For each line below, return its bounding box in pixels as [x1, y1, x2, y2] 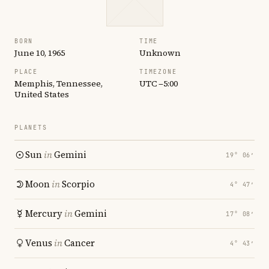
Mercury [25, 207, 62, 220]
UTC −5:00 [139, 77, 178, 89]
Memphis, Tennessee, [14, 77, 103, 89]
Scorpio [62, 178, 95, 190]
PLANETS [14, 124, 47, 131]
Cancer [64, 237, 95, 249]
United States [14, 88, 69, 100]
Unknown [139, 47, 181, 59]
